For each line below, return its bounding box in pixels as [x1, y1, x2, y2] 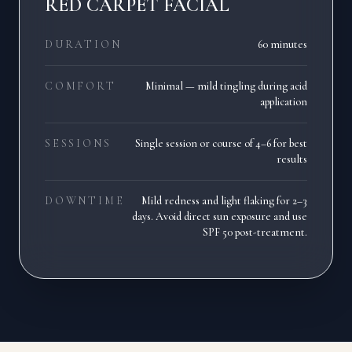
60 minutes [258, 38, 307, 51]
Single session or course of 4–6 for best [135, 137, 307, 150]
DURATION [45, 38, 122, 51]
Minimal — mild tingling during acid [145, 79, 307, 93]
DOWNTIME [45, 194, 125, 207]
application [260, 95, 307, 108]
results [277, 152, 307, 166]
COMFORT [45, 79, 116, 93]
